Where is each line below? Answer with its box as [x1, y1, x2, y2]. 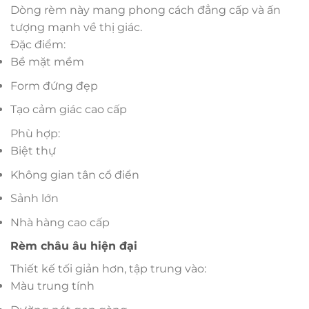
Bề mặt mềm [10, 55, 84, 69]
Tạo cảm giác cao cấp [10, 103, 127, 117]
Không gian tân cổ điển [10, 168, 139, 181]
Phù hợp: [10, 126, 60, 140]
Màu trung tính [10, 279, 94, 293]
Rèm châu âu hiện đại [10, 239, 137, 253]
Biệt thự [10, 143, 56, 157]
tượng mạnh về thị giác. [10, 21, 142, 34]
